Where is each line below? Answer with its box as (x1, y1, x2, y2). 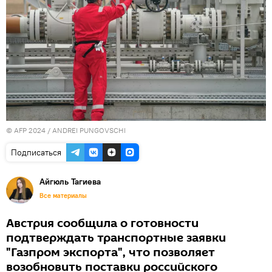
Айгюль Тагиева (39, 175, 101, 187)
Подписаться (11, 146, 61, 158)
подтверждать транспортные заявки (6, 229, 226, 246)
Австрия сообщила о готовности (6, 214, 199, 232)
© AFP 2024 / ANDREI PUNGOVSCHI (6, 125, 126, 135)
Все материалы (39, 191, 87, 200)
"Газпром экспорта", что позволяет (6, 243, 215, 261)
